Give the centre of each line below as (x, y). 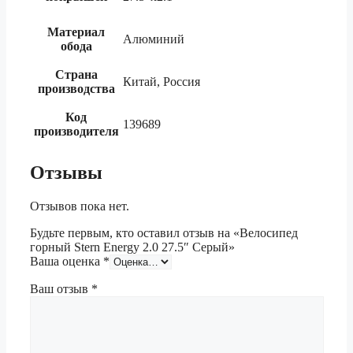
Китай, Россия (162, 81)
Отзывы (66, 172)
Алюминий (154, 39)
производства (76, 88)
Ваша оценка (67, 261)
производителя (76, 131)
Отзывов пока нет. (80, 206)
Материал (76, 32)
